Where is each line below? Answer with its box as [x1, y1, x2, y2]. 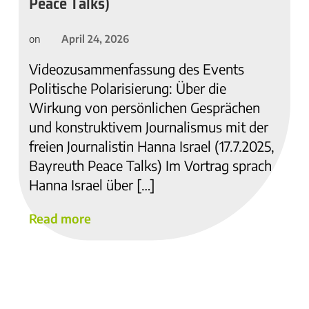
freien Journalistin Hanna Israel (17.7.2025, [29, 137, 275, 155]
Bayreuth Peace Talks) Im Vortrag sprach [29, 157, 272, 175]
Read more [29, 210, 91, 227]
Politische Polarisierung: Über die [29, 79, 226, 97]
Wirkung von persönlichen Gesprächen [29, 99, 260, 117]
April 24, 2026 [61, 32, 129, 46]
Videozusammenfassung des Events [29, 60, 244, 78]
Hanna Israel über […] [29, 176, 155, 194]
